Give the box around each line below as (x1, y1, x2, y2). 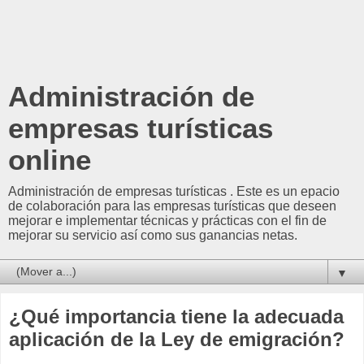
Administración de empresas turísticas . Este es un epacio (8, 184, 340, 198)
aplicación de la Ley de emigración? (9, 328, 344, 350)
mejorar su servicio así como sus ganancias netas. (8, 228, 297, 242)
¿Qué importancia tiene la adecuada (9, 305, 344, 327)
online (8, 145, 91, 175)
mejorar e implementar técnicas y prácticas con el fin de (8, 214, 327, 227)
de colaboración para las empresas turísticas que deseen (8, 199, 336, 213)
